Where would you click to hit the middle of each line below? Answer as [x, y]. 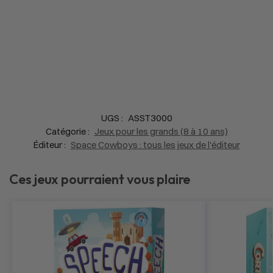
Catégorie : [68, 131]
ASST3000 [150, 118]
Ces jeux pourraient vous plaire [100, 179]
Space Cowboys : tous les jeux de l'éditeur [155, 144]
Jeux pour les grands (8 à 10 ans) [161, 131]
